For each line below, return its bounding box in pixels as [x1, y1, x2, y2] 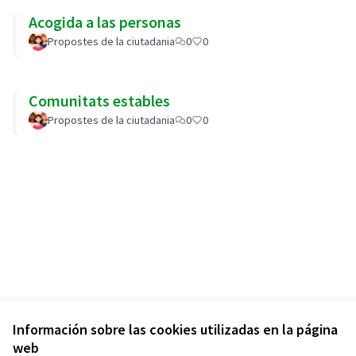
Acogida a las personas [29, 12, 181, 32]
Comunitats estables [29, 91, 170, 110]
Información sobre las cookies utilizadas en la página [13, 320, 338, 339]
